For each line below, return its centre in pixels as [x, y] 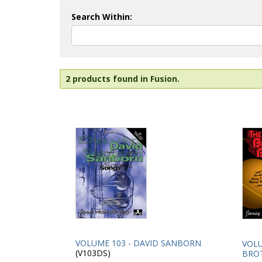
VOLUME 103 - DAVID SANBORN [138, 243]
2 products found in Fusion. [123, 79]
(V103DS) [93, 253]
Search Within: [102, 17]
